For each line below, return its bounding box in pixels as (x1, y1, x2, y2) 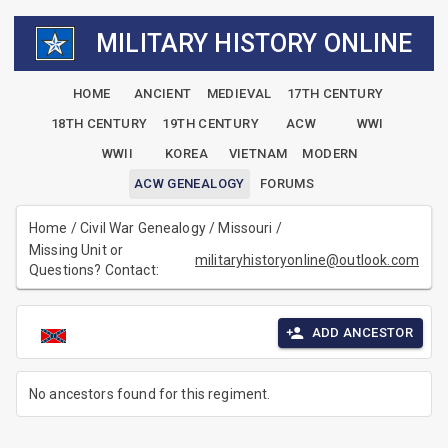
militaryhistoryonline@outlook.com (195, 252, 419, 269)
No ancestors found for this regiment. (29, 386, 271, 403)
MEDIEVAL (206, 86, 272, 102)
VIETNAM (228, 146, 288, 162)
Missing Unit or (29, 242, 124, 259)
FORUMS (259, 176, 315, 192)
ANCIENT (133, 86, 192, 102)
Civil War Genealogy (80, 220, 206, 237)
